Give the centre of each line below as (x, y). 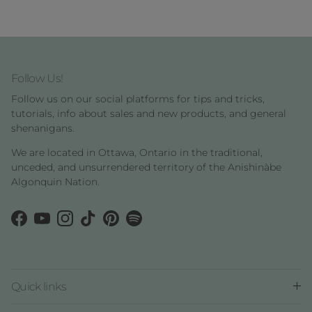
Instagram (89, 225)
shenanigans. (43, 128)
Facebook (42, 225)
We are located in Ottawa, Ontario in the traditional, (137, 152)
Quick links (39, 286)
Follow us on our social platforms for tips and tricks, (138, 99)
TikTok (102, 225)
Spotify (150, 225)
